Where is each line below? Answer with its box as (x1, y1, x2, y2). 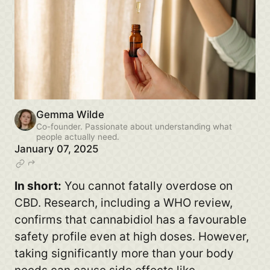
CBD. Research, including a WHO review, (14, 196, 233, 210)
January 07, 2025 (14, 142, 98, 155)
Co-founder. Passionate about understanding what (36, 121, 232, 131)
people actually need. (36, 131, 119, 142)
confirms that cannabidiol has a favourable (14, 213, 246, 227)
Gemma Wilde (36, 108, 104, 121)
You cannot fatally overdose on (61, 179, 233, 193)
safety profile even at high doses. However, (14, 230, 249, 244)
